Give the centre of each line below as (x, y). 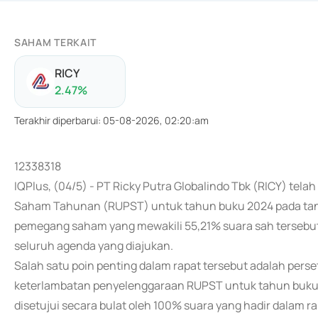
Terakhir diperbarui (56, 120)
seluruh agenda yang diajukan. (94, 246)
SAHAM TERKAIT (56, 42)
